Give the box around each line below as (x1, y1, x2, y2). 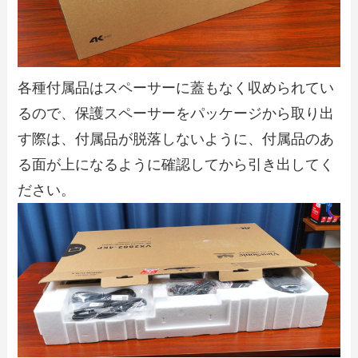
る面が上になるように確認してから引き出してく (18, 157, 335, 173)
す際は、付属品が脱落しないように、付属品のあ (18, 131, 335, 148)
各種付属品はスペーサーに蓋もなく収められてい (18, 80, 335, 97)
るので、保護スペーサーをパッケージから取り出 (18, 105, 335, 122)
